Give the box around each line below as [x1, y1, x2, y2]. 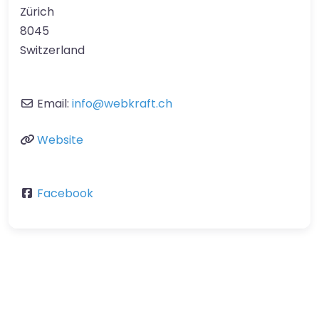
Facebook [37, 185, 93, 202]
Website [37, 132, 83, 149]
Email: [37, 95, 72, 113]
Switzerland [20, 42, 85, 59]
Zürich [20, 4, 54, 21]
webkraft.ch [104, 95, 172, 113]
